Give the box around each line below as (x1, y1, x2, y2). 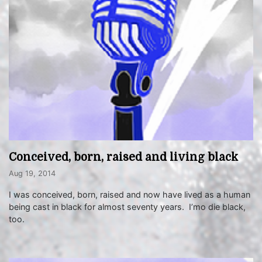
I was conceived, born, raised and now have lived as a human (9, 189, 250, 200)
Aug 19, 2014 (9, 169, 56, 178)
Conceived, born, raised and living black (9, 151, 238, 164)
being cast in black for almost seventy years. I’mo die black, (9, 202, 246, 212)
